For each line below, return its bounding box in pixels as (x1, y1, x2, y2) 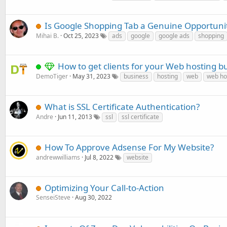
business (124, 72, 148, 81)
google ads (159, 31, 190, 40)
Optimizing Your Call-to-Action (45, 182, 164, 194)
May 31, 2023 (72, 72, 110, 81)
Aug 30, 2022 (75, 193, 112, 202)
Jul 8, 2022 (85, 153, 113, 162)
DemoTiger (36, 72, 68, 81)
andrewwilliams (36, 153, 80, 162)
